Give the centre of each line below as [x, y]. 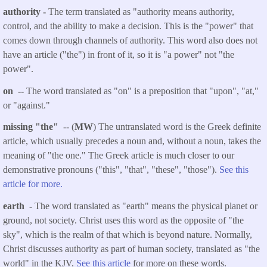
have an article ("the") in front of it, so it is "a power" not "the [119, 54]
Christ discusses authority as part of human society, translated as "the [131, 249]
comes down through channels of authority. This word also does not [130, 40]
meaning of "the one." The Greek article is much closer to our [119, 156]
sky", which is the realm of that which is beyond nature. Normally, [128, 235]
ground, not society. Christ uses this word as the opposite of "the [123, 221]
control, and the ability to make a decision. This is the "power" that [128, 26]
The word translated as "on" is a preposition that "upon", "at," [142, 91]
